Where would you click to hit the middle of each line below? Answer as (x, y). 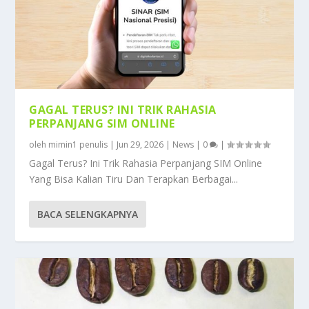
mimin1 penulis (78, 145)
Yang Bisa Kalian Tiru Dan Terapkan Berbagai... (134, 179)
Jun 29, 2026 (140, 145)
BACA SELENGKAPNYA (88, 215)
